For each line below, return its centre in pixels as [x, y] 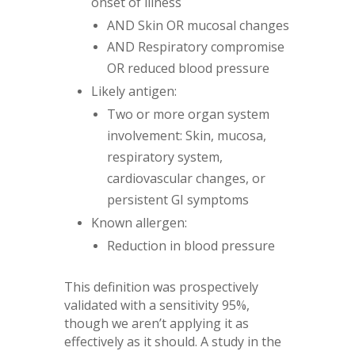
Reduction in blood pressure [191, 245]
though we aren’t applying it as [156, 323]
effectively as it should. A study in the [172, 341]
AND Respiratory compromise [195, 46]
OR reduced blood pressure [188, 68]
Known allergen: [139, 222]
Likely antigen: [134, 91]
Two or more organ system [188, 114]
